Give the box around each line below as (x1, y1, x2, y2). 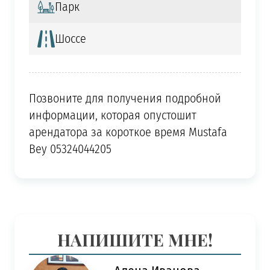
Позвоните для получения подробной (28, 90, 221, 107)
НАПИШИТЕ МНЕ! (57, 227, 213, 251)
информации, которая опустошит (28, 107, 196, 124)
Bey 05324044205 (28, 140, 111, 158)
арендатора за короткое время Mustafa (28, 124, 227, 141)
